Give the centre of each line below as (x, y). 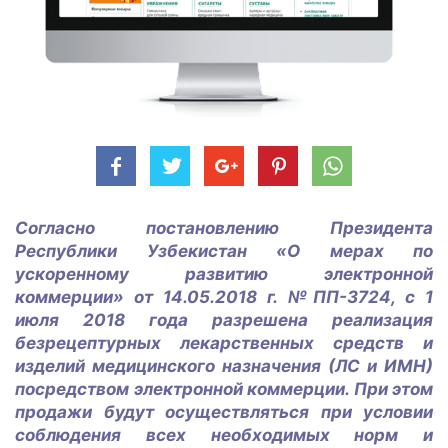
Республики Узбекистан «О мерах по (224, 251)
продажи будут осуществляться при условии (224, 412)
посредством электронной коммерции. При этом (224, 389)
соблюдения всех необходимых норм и (224, 435)
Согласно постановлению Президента (224, 228)
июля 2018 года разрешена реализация (224, 320)
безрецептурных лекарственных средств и (224, 343)
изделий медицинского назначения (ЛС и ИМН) (224, 366)
